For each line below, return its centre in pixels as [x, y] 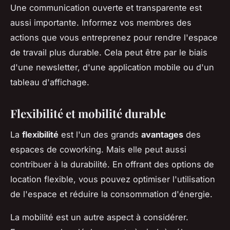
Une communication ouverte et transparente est [106, 8]
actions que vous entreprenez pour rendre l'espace [114, 38]
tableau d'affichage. [50, 82]
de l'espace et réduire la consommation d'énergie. [111, 194]
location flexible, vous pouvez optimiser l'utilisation [113, 179]
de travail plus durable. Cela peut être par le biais [109, 53]
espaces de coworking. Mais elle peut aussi [98, 149]
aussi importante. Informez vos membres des [101, 23]
